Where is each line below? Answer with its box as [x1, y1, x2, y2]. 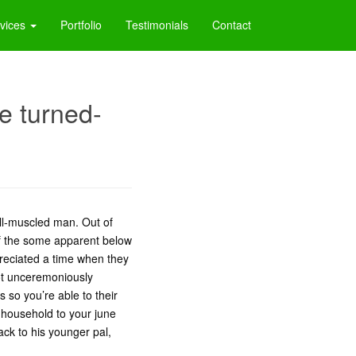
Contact [212, 17, 251, 33]
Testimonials [126, 17, 188, 33]
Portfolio [60, 17, 102, 33]
